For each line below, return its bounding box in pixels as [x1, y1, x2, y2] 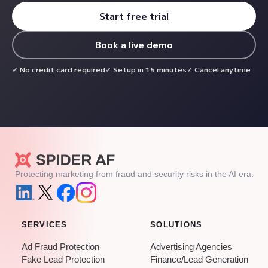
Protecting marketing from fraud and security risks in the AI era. [14, 169, 254, 179]
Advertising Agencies [150, 242, 232, 252]
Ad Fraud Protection [21, 242, 99, 252]
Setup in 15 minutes [113, 63, 187, 74]
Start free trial [99, 10, 169, 23]
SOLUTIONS [150, 220, 203, 229]
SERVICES [21, 220, 68, 229]
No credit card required [20, 63, 105, 74]
